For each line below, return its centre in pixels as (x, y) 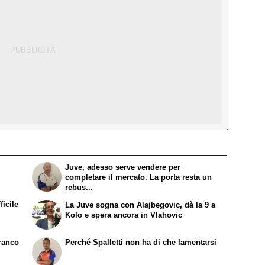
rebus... (79, 188)
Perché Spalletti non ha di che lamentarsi (141, 242)
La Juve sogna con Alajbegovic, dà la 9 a (140, 205)
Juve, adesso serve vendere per (123, 167)
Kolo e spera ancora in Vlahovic (124, 215)
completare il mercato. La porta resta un (139, 177)
